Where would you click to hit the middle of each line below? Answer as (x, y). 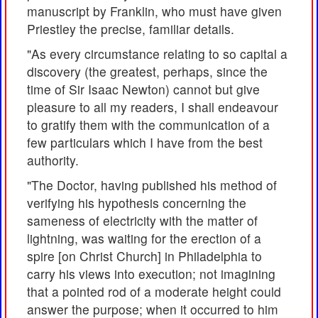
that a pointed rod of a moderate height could (154, 292)
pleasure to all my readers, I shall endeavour (153, 107)
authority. (53, 160)
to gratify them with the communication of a (148, 125)
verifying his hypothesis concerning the (137, 203)
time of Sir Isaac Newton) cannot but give (143, 89)
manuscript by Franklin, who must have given (154, 11)
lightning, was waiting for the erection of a (144, 238)
